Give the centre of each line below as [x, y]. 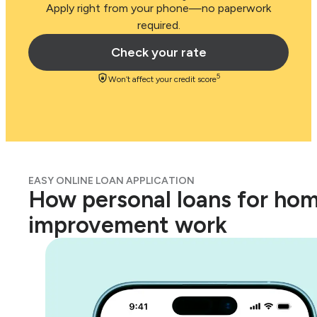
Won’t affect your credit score [162, 79]
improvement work [128, 225]
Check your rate [158, 52]
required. [158, 25]
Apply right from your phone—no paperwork [158, 8]
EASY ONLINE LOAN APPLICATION [111, 181]
